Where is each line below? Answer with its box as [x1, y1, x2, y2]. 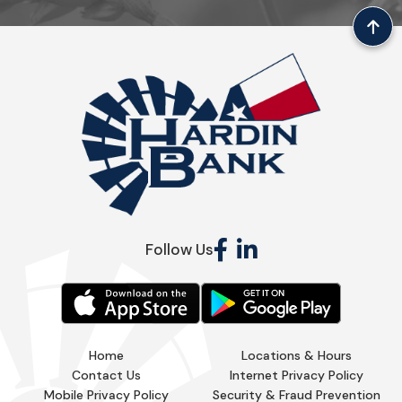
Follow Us [144, 240, 214, 260]
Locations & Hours [240, 347, 352, 364]
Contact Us [71, 367, 141, 384]
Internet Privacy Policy [229, 367, 363, 384]
